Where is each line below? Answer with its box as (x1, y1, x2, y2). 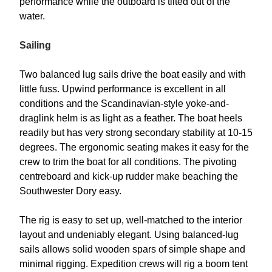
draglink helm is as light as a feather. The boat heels (19, 113, 242, 124)
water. (19, 11, 45, 22)
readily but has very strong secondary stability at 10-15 (19, 127, 253, 138)
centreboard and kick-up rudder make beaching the (19, 171, 238, 182)
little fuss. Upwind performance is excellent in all (19, 84, 226, 95)
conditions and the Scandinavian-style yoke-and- (19, 98, 229, 109)
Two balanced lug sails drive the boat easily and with (19, 69, 246, 80)
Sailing (19, 40, 51, 51)
